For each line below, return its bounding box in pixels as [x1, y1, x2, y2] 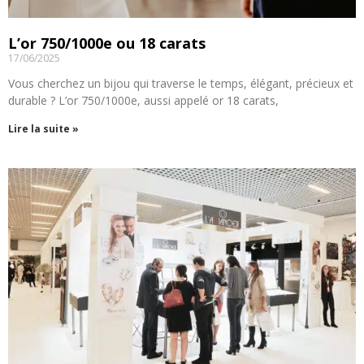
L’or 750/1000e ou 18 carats [8, 32, 206, 53]
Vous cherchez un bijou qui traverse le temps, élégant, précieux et [8, 75, 353, 91]
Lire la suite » [8, 121, 79, 136]
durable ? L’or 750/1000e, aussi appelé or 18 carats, [8, 92, 279, 108]
